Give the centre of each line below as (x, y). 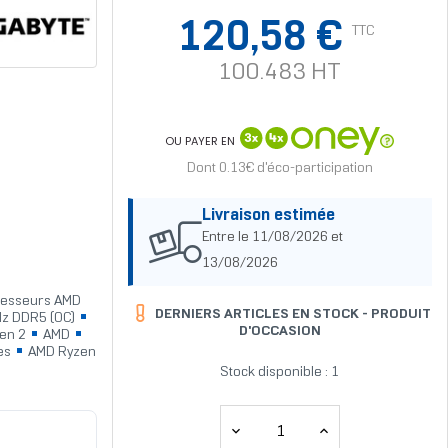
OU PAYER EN (200, 140)
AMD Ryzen (60, 353)
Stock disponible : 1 (280, 373)
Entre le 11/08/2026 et (272, 238)
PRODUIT (401, 315)
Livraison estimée (268, 216)
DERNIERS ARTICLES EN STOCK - (262, 315)
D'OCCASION (279, 332)
